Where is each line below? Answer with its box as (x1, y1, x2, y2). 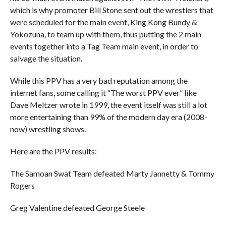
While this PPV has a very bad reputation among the (10, 76, 188, 85)
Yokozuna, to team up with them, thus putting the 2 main (10, 29, 201, 39)
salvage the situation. (10, 53, 82, 63)
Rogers (10, 181, 35, 190)
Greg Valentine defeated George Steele (10, 203, 145, 212)
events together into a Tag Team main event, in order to (10, 41, 198, 51)
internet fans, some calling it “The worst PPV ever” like (10, 88, 197, 97)
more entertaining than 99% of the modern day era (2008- (10, 112, 207, 122)
